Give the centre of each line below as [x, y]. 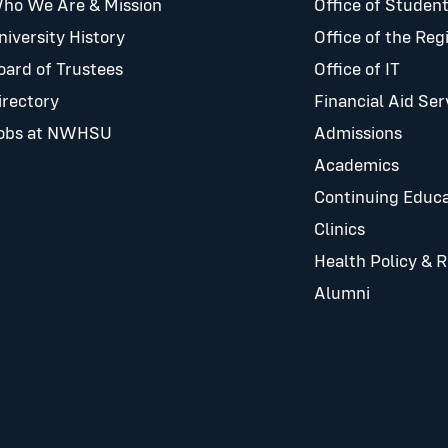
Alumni [342, 294]
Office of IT [357, 70]
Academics [356, 166]
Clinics [339, 230]
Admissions [358, 134]
